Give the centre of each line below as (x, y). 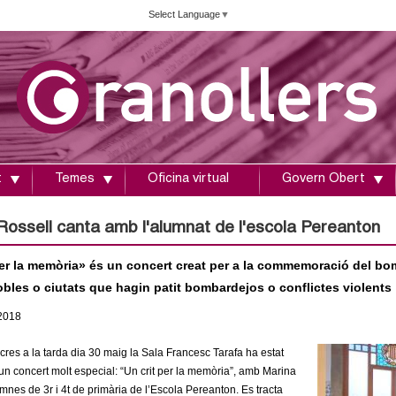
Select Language (184, 14)
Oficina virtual (188, 179)
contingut (156, 53)
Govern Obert (324, 179)
